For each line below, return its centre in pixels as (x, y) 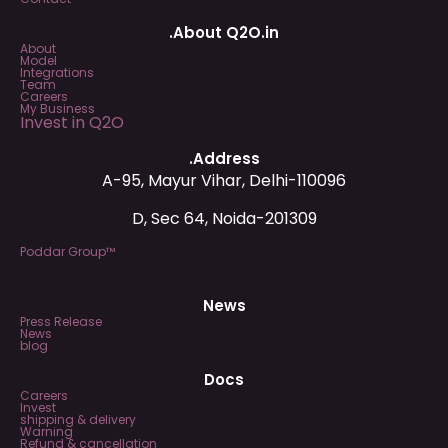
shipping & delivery (78, 419)
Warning (46, 431)
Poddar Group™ (67, 251)
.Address (224, 158)
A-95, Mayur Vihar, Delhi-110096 (224, 180)
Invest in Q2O (72, 122)
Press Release (61, 321)
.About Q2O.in (224, 32)
